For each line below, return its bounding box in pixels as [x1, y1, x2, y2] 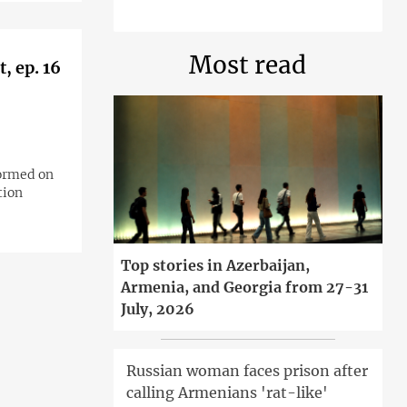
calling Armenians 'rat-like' [125, 383, 328, 402]
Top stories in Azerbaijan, [120, 256, 310, 275]
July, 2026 [120, 300, 194, 319]
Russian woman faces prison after [125, 362, 368, 381]
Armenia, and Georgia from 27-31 [120, 278, 368, 297]
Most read [189, 50, 307, 80]
